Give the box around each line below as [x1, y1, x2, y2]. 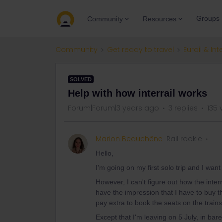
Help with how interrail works [68, 88, 207, 99]
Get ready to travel [107, 45, 174, 55]
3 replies [168, 103, 198, 113]
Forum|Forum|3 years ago [68, 103, 159, 113]
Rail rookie [166, 134, 202, 144]
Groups [196, 14, 220, 22]
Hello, [96, 149, 113, 157]
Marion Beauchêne [96, 134, 163, 144]
